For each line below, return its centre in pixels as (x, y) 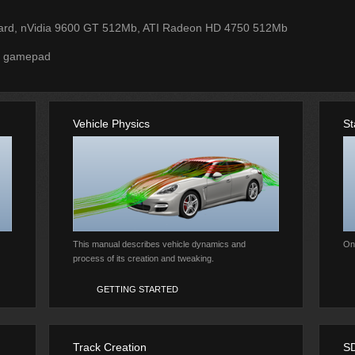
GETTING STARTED (137, 289)
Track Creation (110, 347)
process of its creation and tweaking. (143, 258)
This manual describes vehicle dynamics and (159, 244)
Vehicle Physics (111, 124)
